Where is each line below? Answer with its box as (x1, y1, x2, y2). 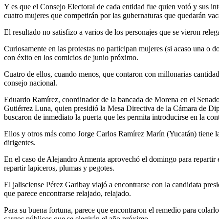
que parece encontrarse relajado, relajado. (4, 189, 131, 197)
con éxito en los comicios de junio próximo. (4, 53, 138, 62)
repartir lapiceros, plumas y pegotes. (4, 163, 114, 172)
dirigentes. (4, 138, 36, 147)
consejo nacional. (4, 78, 57, 87)
